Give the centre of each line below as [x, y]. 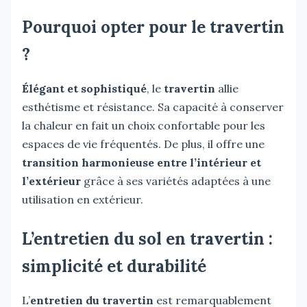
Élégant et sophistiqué [84, 88]
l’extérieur [51, 181]
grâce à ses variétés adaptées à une [176, 181]
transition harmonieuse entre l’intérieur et [142, 162]
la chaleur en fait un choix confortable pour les [144, 125]
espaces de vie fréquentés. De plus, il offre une [143, 144]
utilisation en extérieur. [83, 199]
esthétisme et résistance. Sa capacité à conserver [153, 107]
